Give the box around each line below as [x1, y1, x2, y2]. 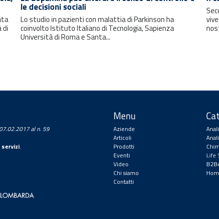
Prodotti [113, 142, 134, 152]
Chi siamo [113, 168, 139, 178]
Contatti [113, 177, 134, 187]
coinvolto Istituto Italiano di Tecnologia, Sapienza [20, 22, 174, 34]
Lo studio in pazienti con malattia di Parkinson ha [20, 14, 174, 25]
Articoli [113, 133, 131, 143]
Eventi [113, 151, 130, 160]
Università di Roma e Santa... [20, 31, 110, 43]
